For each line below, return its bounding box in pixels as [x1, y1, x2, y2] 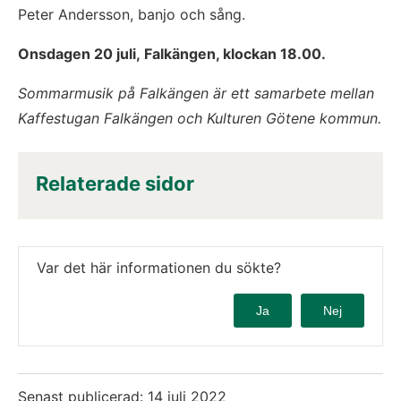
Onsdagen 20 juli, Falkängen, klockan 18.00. [18, 45, 326, 64]
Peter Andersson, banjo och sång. [18, 5, 245, 24]
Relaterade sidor [36, 172, 194, 196]
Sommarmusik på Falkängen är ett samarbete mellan [18, 84, 374, 103]
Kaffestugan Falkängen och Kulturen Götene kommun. [18, 109, 381, 128]
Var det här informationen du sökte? [37, 259, 281, 277]
